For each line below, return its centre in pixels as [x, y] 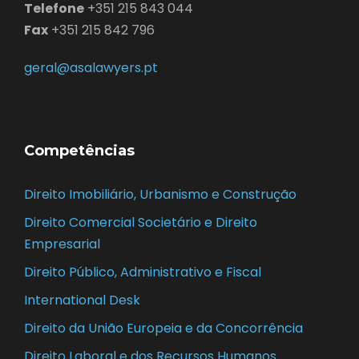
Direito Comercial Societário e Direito [141, 223]
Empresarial [62, 244]
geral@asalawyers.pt [91, 68]
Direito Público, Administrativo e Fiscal [143, 272]
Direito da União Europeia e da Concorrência [163, 329]
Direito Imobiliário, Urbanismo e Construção [160, 195]
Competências [79, 151]
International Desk [82, 301]
